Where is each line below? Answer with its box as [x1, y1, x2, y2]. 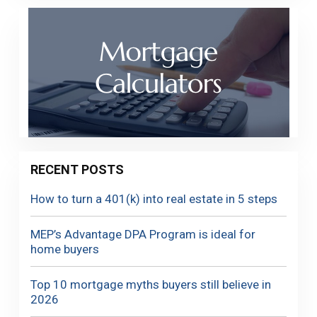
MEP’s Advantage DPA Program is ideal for [30, 227, 255, 242]
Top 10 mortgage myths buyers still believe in [30, 277, 271, 292]
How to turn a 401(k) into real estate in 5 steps [30, 192, 277, 207]
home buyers [30, 242, 99, 257]
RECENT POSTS [30, 162, 124, 178]
